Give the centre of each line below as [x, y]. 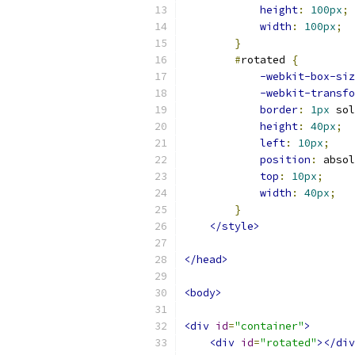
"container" [269, 326]
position [285, 160]
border [279, 110]
